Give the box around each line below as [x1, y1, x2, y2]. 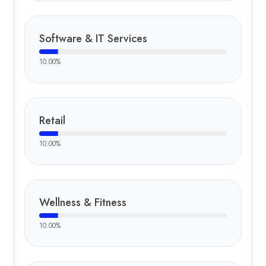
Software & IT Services [39, 31, 147, 46]
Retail [39, 113, 65, 128]
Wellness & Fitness [39, 195, 126, 210]
